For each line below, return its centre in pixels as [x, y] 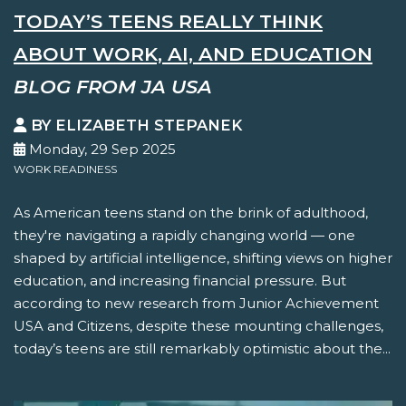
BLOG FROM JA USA [113, 86]
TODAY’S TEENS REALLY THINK [168, 21]
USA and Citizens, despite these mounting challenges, [198, 326]
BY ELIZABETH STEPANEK [134, 126]
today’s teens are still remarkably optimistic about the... [202, 349]
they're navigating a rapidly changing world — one [184, 236]
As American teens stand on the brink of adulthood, [191, 213]
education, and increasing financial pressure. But [180, 281]
